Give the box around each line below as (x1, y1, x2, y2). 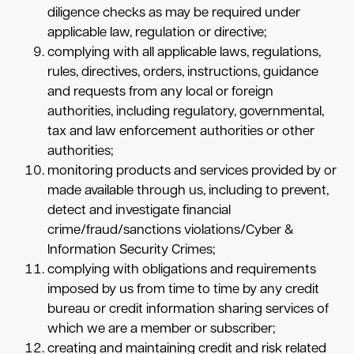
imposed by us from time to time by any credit (47, 283, 319, 297)
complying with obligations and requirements (47, 263, 316, 277)
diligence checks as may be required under (47, 6, 300, 21)
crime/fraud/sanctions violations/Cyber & (47, 224, 294, 238)
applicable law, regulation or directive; (47, 26, 266, 40)
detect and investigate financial (47, 204, 231, 218)
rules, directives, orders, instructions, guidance (47, 66, 318, 80)
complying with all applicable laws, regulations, (47, 46, 321, 60)
